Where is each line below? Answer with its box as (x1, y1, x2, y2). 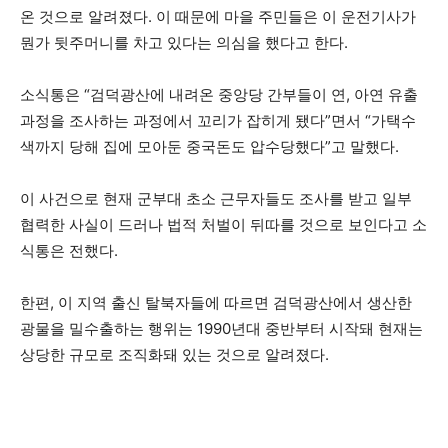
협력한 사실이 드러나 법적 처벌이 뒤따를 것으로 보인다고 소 (20, 214, 427, 234)
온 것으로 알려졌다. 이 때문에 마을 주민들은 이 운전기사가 (20, 6, 416, 26)
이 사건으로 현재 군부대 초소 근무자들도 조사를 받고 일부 (20, 188, 412, 208)
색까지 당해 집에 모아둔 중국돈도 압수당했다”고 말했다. (20, 136, 403, 156)
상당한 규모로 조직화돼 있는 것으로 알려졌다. (20, 344, 333, 364)
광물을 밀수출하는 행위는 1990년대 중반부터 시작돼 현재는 (20, 318, 423, 338)
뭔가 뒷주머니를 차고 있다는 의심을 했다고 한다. (20, 32, 352, 52)
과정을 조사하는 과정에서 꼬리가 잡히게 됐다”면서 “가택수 (20, 110, 416, 130)
